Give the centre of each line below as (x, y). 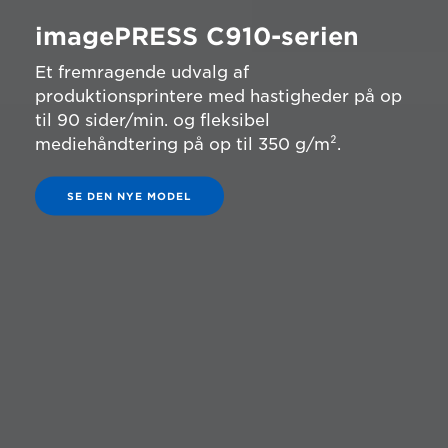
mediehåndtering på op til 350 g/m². (188, 144)
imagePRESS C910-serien (197, 36)
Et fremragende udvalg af (142, 72)
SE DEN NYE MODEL (129, 195)
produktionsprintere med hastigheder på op (218, 96)
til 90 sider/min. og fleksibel (152, 120)
